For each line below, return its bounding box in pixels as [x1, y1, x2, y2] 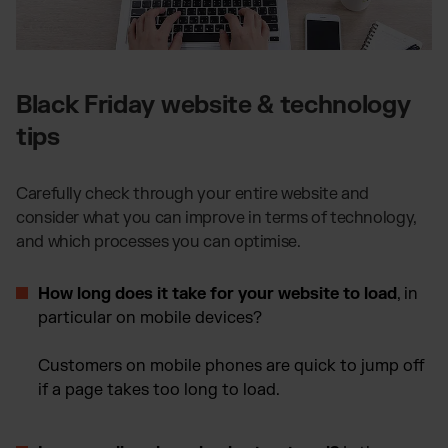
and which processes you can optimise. [16, 231, 305, 252]
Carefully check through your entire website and [16, 183, 370, 204]
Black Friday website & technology [16, 89, 411, 121]
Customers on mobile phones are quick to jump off [38, 355, 425, 376]
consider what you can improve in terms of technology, [16, 207, 416, 228]
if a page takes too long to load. [38, 379, 280, 400]
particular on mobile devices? [38, 307, 262, 328]
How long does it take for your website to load [38, 283, 397, 304]
